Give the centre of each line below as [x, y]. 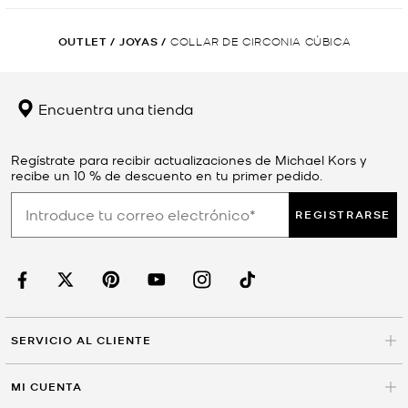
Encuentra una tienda [114, 108]
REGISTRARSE [343, 214]
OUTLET [82, 41]
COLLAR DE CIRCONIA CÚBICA [261, 40]
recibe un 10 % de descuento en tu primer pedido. [167, 174]
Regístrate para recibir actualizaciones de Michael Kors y [189, 159]
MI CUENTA [46, 386]
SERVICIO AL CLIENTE [81, 340]
